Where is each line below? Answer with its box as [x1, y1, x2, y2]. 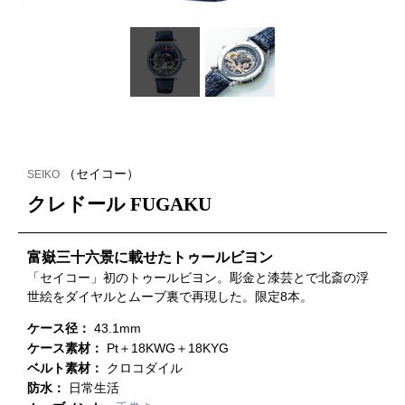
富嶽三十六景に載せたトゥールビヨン [27, 249, 273, 265]
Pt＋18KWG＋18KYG [107, 340, 229, 355]
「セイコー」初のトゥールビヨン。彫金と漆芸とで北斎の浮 [27, 269, 369, 285]
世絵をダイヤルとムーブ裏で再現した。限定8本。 [27, 288, 313, 304]
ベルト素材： [27, 360, 107, 375]
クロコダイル [107, 360, 183, 375]
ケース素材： [27, 340, 107, 355]
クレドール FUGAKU [27, 193, 212, 215]
